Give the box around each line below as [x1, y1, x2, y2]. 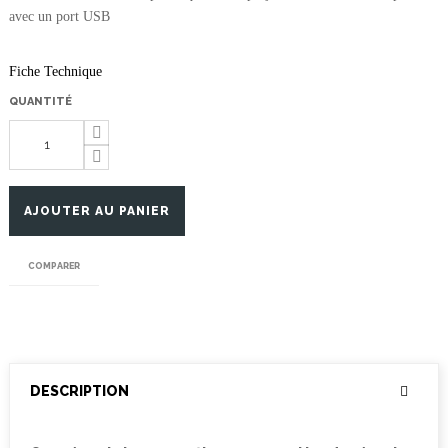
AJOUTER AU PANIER [24, 203, 170, 218]
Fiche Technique [9, 63, 102, 79]
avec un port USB [9, 8, 110, 24]
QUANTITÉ [9, 94, 72, 108]
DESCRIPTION [30, 382, 129, 399]
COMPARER [28, 260, 80, 271]
